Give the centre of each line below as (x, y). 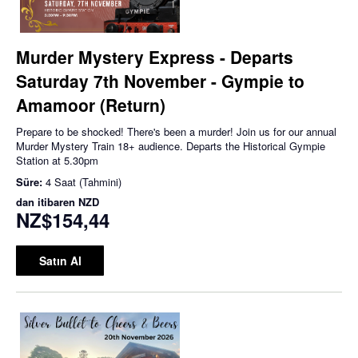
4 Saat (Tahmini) (84, 181)
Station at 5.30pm (57, 160)
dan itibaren (47, 201)
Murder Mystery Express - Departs (155, 56)
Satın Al (60, 260)
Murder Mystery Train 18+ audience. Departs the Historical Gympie (171, 145)
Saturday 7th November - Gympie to (160, 80)
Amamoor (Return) (91, 104)
